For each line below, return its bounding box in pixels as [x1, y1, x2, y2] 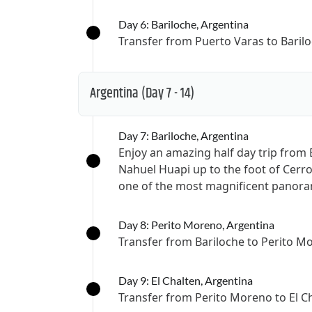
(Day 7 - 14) [141, 83, 194, 104]
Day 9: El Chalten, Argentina [118, 274, 253, 287]
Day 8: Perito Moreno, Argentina [118, 218, 274, 231]
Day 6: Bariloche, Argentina [118, 17, 249, 31]
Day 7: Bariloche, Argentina [118, 129, 249, 142]
